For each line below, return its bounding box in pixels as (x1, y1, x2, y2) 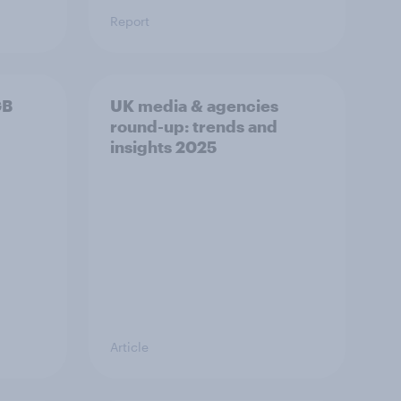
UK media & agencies (110, 96, 278, 115)
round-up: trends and (110, 116, 277, 136)
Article (110, 339, 149, 354)
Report (110, 13, 149, 29)
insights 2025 (110, 137, 217, 157)
